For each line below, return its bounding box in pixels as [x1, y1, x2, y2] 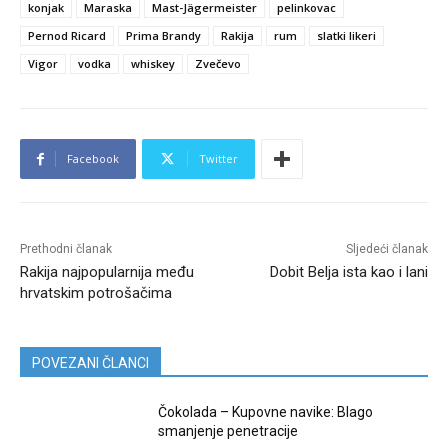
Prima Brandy [126, 28, 201, 44]
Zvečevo [195, 56, 241, 72]
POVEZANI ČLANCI [32, 355, 149, 372]
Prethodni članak [20, 242, 112, 257]
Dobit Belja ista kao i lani [269, 263, 428, 282]
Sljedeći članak [345, 242, 428, 257]
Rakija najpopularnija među [20, 263, 194, 282]
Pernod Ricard [28, 28, 106, 44]
